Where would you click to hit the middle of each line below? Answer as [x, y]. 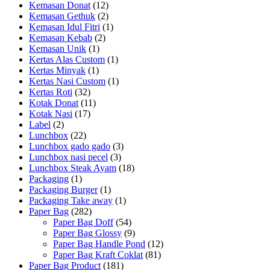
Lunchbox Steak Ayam [73, 168]
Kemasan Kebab [61, 37]
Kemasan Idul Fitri [64, 27]
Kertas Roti [51, 92]
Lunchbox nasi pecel [68, 157]
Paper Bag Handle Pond [99, 243]
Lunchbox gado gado [70, 146]
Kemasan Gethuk [62, 16]
